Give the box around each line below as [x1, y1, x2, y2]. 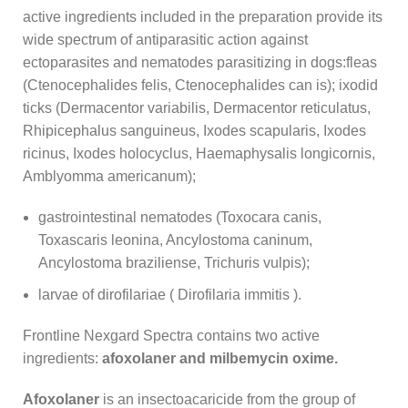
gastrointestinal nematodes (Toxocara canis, [38, 209, 321, 225]
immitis [244, 286, 293, 302]
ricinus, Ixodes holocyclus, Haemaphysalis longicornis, [23, 145, 375, 161]
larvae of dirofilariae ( [38, 286, 178, 302]
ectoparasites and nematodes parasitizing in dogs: [23, 54, 346, 70]
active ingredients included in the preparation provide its [23, 8, 382, 25]
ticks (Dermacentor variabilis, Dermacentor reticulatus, [23, 99, 371, 116]
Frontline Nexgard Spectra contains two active [23, 327, 320, 343]
